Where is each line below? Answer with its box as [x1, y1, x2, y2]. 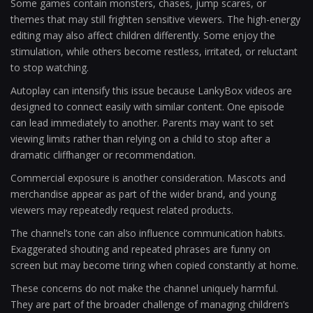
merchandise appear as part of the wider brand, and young [10, 187, 276, 201]
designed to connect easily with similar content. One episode [10, 100, 284, 113]
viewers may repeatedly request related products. [10, 203, 233, 217]
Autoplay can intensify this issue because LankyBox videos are [10, 84, 292, 97]
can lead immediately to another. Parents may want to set [10, 116, 274, 129]
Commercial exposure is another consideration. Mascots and [10, 171, 286, 184]
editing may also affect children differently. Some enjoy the [10, 29, 275, 42]
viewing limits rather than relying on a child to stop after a [10, 132, 270, 145]
